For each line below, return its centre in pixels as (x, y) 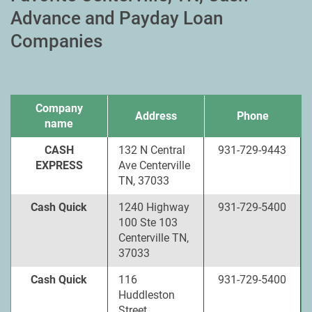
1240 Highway (154, 207)
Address (156, 116)
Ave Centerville (154, 165)
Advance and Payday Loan (117, 18)
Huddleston (146, 295)
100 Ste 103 (148, 223)
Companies (56, 41)
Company (59, 108)
